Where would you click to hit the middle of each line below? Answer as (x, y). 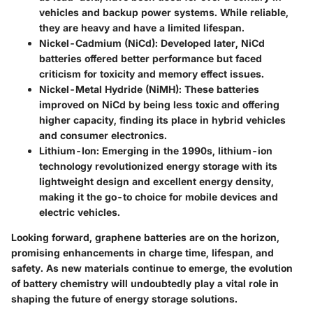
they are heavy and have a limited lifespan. (142, 28)
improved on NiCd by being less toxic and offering (159, 105)
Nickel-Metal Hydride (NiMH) (109, 89)
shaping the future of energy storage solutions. (124, 299)
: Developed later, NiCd (210, 43)
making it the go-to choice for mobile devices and (159, 197)
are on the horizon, (233, 238)
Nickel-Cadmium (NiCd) (97, 43)
